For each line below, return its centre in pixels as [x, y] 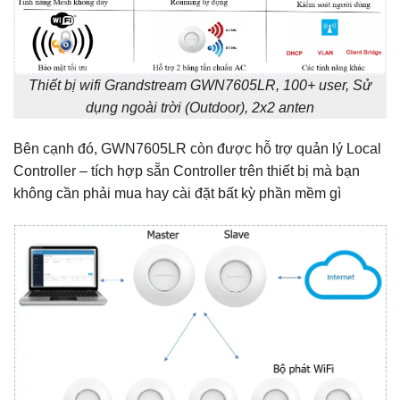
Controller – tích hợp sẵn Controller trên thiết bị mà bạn [187, 171]
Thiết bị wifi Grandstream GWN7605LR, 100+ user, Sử [200, 86]
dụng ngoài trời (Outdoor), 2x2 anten [200, 108]
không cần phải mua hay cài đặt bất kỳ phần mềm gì [177, 194]
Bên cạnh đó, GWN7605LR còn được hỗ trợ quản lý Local [197, 149]
